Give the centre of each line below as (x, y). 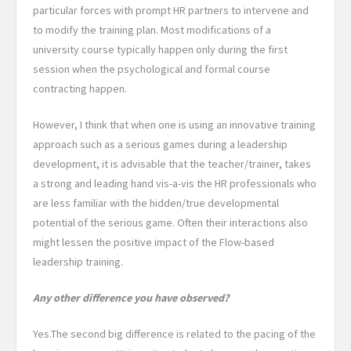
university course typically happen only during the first (160, 50)
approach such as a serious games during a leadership (160, 145)
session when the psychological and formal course (152, 69)
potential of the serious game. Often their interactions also (170, 223)
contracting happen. (80, 89)
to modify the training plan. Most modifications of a (152, 30)
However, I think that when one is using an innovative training (174, 125)
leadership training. (79, 262)
